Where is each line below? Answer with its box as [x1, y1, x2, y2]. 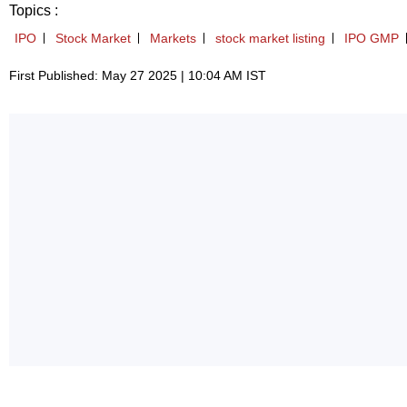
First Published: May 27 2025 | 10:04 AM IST [9, 68, 266, 84]
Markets [150, 31, 196, 46]
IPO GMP [344, 31, 399, 46]
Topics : [9, 3, 58, 19]
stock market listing [215, 31, 325, 46]
